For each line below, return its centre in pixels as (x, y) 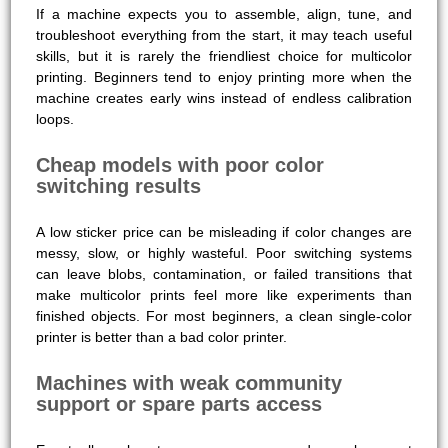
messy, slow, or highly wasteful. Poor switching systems (224, 252)
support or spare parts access (179, 403)
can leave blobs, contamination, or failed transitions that (224, 273)
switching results (119, 185)
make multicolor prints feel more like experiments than (224, 294)
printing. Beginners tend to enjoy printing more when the (224, 76)
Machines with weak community (189, 382)
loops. (55, 118)
